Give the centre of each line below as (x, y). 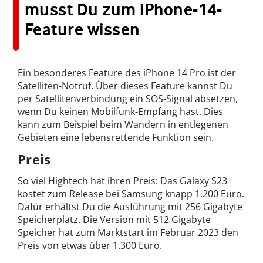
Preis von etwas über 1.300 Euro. (90, 245)
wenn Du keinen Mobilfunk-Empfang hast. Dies (120, 111)
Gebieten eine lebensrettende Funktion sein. (116, 137)
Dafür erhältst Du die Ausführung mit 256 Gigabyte (130, 206)
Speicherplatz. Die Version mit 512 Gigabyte (114, 219)
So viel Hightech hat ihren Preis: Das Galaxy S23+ (125, 181)
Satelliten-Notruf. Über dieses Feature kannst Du (125, 85)
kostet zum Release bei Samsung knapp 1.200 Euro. (131, 193)
